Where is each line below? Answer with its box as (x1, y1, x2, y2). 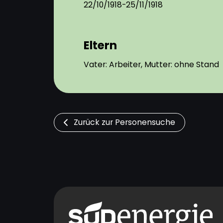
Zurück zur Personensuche (73, 116, 175, 128)
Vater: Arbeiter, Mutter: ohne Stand (83, 59, 219, 70)
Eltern (83, 37, 117, 53)
